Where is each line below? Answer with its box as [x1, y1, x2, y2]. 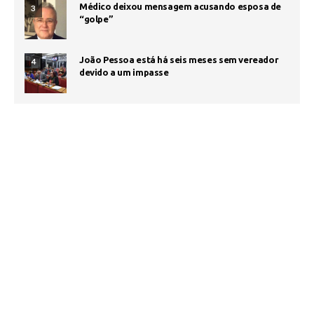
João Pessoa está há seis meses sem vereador [79, 55, 279, 65]
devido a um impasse [79, 67, 169, 78]
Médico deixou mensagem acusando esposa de [79, 1, 282, 12]
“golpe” [79, 14, 114, 25]
